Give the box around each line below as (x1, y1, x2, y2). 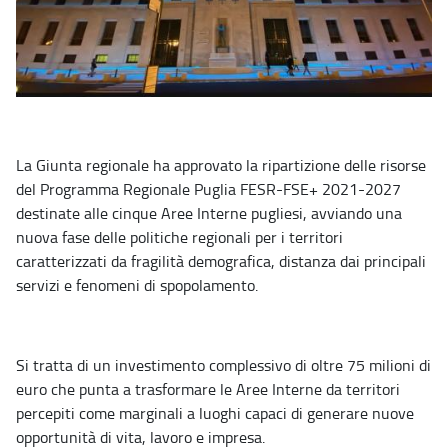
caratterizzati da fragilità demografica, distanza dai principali (16, 250, 426, 273)
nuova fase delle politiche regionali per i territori (16, 226, 343, 249)
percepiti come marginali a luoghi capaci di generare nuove (16, 402, 414, 425)
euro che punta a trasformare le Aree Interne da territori (16, 378, 400, 401)
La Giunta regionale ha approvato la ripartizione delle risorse (16, 154, 426, 177)
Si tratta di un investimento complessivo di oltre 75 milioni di (16, 354, 431, 377)
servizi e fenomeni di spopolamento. (16, 274, 258, 297)
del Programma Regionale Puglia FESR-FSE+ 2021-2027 (16, 178, 401, 201)
